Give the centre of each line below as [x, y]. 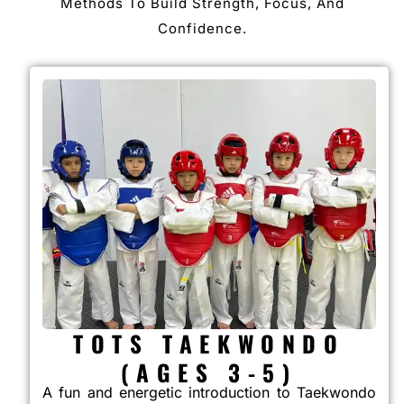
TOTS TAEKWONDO [209, 344]
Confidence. [202, 28]
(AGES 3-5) [209, 372]
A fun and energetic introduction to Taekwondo [209, 393]
